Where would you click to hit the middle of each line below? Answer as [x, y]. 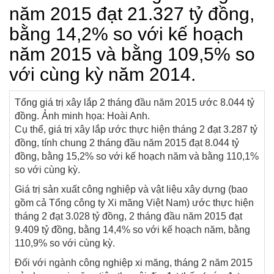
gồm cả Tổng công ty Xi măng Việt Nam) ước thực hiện [134, 203]
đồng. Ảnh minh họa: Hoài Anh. [82, 116]
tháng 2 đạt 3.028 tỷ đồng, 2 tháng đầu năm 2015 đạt [128, 216]
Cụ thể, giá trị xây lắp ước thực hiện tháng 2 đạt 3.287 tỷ [136, 129]
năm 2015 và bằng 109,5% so [132, 54]
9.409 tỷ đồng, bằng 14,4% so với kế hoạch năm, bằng [132, 230]
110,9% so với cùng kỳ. [65, 243]
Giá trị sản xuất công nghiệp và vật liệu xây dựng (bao [131, 189]
